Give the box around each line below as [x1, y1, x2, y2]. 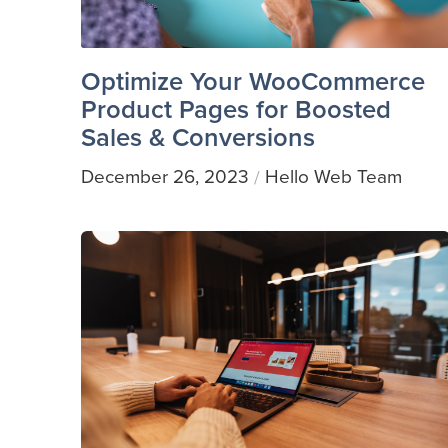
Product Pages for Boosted [80, 89, 391, 128]
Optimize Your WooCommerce [80, 61, 425, 100]
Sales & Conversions [80, 117, 315, 156]
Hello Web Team [264, 162, 402, 192]
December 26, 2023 [80, 162, 249, 192]
